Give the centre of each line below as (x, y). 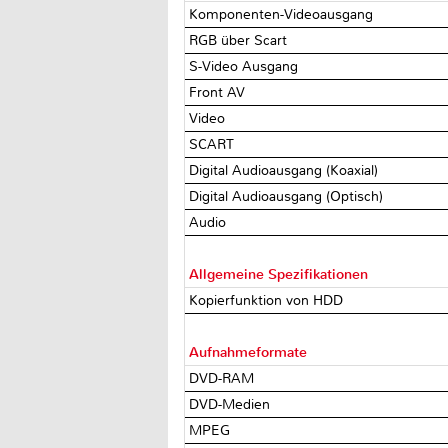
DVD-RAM (224, 378)
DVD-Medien (232, 404)
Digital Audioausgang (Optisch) (288, 196)
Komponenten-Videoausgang (283, 14)
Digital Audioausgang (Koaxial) (286, 170)
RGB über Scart (240, 40)
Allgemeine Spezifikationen (279, 274)
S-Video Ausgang (246, 66)
